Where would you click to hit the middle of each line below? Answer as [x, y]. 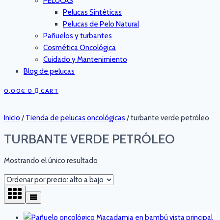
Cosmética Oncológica [80, 48]
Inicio [12, 118]
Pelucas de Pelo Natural [101, 24]
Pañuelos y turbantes [78, 36]
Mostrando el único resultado [51, 160]
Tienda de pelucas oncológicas [75, 118]
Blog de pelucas [49, 71]
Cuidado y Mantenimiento [85, 59]
